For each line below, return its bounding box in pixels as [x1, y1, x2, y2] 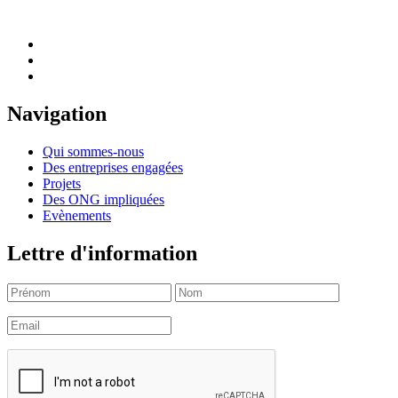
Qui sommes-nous [43, 143, 144, 159]
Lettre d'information [7, 241, 197, 265]
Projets [43, 175, 81, 191]
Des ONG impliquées [43, 191, 164, 207]
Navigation [7, 102, 107, 125]
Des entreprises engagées [43, 159, 183, 175]
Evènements [43, 207, 111, 223]
